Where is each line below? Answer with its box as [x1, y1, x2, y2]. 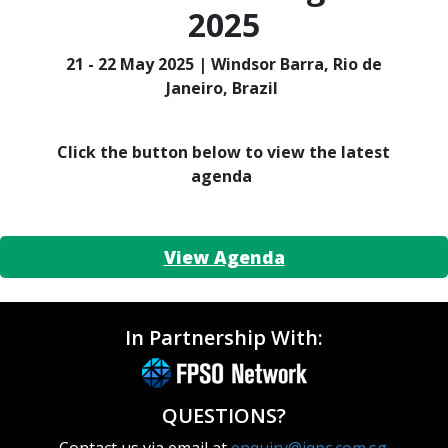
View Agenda [163, 245, 285, 270]
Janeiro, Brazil [165, 77, 278, 100]
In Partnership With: [125, 324, 323, 352]
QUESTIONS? [162, 402, 286, 430]
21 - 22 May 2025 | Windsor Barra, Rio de [65, 53, 382, 76]
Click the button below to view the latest [57, 141, 391, 164]
